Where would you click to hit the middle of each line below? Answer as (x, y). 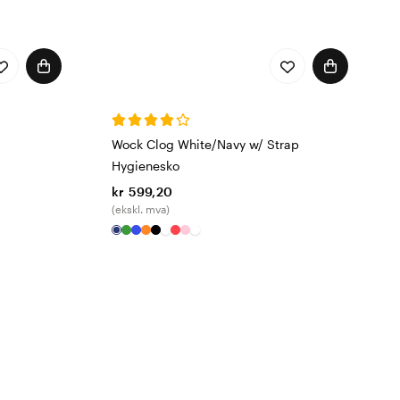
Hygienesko (146, 166)
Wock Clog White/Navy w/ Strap (205, 144)
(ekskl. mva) (141, 209)
